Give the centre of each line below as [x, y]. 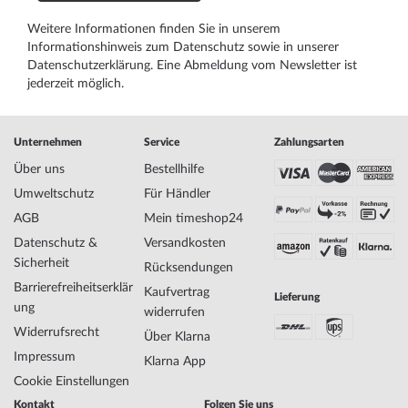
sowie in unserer [291, 47]
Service [161, 142]
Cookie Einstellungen [71, 382]
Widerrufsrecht [56, 332]
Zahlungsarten [309, 142]
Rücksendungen [188, 268]
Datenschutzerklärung [89, 66]
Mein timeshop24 [193, 219]
